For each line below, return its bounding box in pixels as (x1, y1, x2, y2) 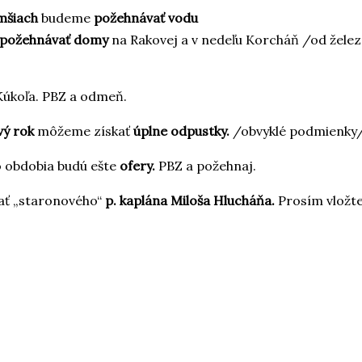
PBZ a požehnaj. (158, 157, 256, 174)
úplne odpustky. (133, 122, 229, 139)
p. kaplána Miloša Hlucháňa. (105, 192, 275, 208)
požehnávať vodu (94, 9, 201, 26)
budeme (41, 9, 94, 26)
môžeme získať (34, 122, 133, 139)
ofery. (120, 157, 158, 174)
